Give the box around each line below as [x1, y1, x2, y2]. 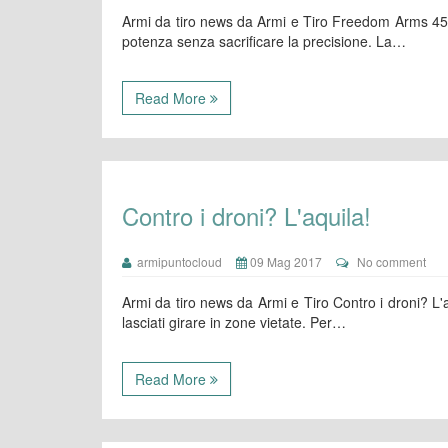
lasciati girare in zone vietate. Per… [122, 312, 346, 332]
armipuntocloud [131, 253, 222, 270]
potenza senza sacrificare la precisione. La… [122, 31, 406, 51]
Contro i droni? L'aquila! [122, 198, 371, 233]
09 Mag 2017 [247, 253, 322, 270]
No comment [357, 253, 426, 270]
